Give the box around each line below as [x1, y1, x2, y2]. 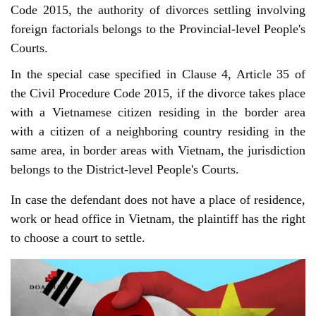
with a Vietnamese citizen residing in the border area [11, 104, 305, 119]
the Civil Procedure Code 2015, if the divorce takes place [11, 85, 305, 100]
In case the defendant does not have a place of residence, [11, 192, 305, 207]
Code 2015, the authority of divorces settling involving [11, 2, 305, 17]
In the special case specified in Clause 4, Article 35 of [11, 66, 305, 81]
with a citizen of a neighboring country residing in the [11, 123, 305, 138]
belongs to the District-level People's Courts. [11, 162, 239, 176]
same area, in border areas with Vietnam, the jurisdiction [11, 142, 305, 157]
